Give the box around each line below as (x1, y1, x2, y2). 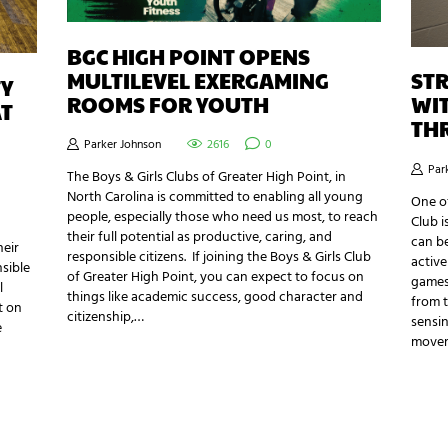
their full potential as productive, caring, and (67, 225, 333, 249)
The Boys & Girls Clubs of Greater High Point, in (67, 165, 347, 189)
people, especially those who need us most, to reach (67, 205, 379, 229)
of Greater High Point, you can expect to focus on (67, 265, 365, 289)
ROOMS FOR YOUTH (67, 89, 270, 119)
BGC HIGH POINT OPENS (67, 41, 311, 71)
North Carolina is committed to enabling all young (67, 185, 364, 209)
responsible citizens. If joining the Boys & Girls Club (67, 245, 372, 269)
